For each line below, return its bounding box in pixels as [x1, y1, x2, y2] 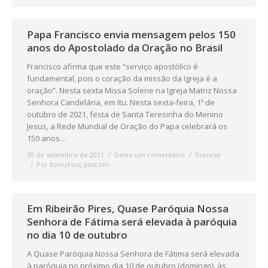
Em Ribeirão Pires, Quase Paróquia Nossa [27, 202, 229, 215]
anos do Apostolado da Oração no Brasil [27, 41, 223, 54]
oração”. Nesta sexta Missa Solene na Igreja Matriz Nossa [27, 85, 237, 96]
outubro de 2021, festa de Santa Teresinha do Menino [27, 109, 223, 120]
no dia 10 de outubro [27, 228, 127, 242]
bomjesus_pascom [50, 160, 109, 169]
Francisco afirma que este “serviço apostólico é [27, 61, 198, 72]
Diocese [195, 150, 221, 159]
